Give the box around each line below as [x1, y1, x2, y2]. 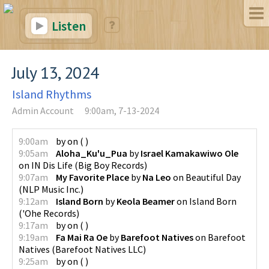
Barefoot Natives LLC [55, 243, 143, 255]
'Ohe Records [22, 207, 76, 219]
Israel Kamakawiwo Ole [141, 147, 238, 159]
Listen [49, 17, 86, 34]
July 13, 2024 [12, 61, 99, 83]
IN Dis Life [31, 159, 73, 171]
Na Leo [142, 171, 171, 183]
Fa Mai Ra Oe [56, 231, 107, 243]
